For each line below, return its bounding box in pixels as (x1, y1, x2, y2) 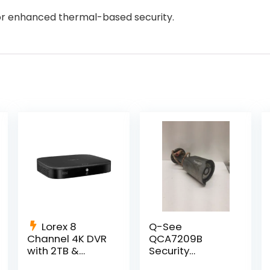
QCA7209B (149, 231, 203, 246)
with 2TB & (27, 243, 79, 259)
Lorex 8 (41, 219, 77, 234)
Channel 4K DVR (27, 231, 107, 246)
